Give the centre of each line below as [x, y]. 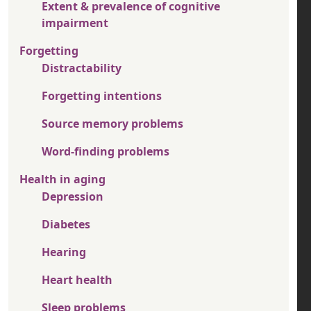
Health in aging [62, 179]
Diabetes [66, 225]
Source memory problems [112, 124]
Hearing [64, 252]
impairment [75, 23]
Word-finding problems [106, 152]
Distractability [82, 68]
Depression [73, 197]
